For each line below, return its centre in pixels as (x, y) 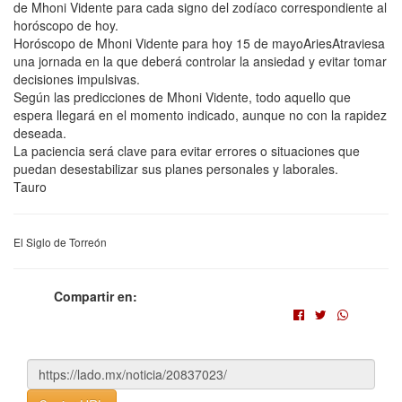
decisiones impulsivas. (77, 79)
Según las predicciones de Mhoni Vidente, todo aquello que (182, 97)
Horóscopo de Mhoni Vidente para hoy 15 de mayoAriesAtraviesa (199, 43)
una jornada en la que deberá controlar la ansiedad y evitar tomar (200, 61)
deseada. (40, 133)
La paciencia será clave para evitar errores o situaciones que (187, 151)
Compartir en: (96, 296)
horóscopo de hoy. (66, 25)
